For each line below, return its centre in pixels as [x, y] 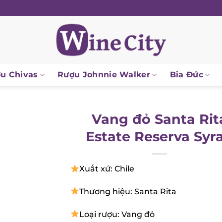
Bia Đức [186, 75]
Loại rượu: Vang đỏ [117, 214]
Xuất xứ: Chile [107, 169]
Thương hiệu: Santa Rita [128, 191]
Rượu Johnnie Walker [104, 75]
